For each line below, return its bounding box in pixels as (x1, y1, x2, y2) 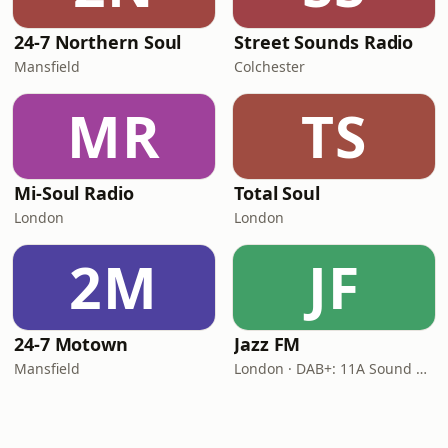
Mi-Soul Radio (14, 181, 134, 205)
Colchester (234, 57, 305, 76)
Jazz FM (234, 332, 301, 356)
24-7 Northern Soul (14, 30, 182, 54)
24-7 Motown (14, 332, 129, 356)
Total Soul (234, 181, 321, 205)
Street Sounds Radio (234, 30, 414, 54)
